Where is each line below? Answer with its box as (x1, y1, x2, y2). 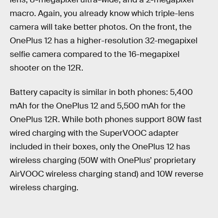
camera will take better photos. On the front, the (10, 21, 192, 32)
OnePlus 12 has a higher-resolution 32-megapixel (10, 35, 198, 46)
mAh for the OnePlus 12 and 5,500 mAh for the (10, 100, 185, 111)
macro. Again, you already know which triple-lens (10, 8, 194, 18)
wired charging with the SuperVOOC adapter (10, 127, 179, 138)
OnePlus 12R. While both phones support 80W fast (10, 114, 202, 125)
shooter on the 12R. (10, 62, 83, 73)
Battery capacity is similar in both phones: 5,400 (10, 87, 193, 97)
